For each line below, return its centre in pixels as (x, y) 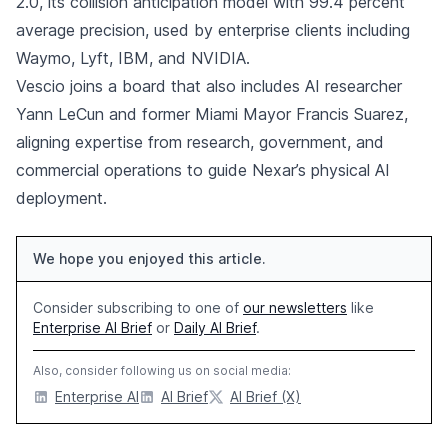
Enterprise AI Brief (92, 327)
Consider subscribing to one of (138, 307)
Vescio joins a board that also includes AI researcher (209, 86)
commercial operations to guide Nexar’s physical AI (203, 170)
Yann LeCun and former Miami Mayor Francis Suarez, (212, 114)
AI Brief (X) (265, 396)
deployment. (61, 198)
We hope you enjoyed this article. (149, 258)
